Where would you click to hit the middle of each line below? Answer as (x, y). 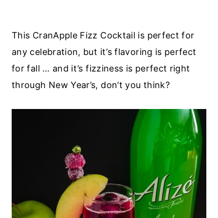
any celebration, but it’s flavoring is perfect (104, 52)
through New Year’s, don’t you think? (91, 85)
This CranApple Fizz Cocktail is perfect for (103, 35)
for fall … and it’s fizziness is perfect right (101, 68)
